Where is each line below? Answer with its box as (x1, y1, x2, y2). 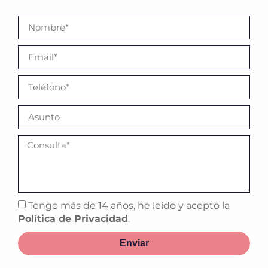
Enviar (119, 238, 149, 249)
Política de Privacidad (18, 212, 128, 224)
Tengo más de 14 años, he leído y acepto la (28, 199, 230, 211)
